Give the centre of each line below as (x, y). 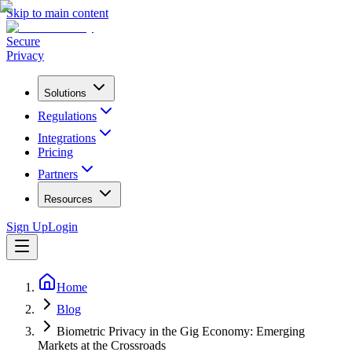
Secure (23, 41)
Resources (68, 199)
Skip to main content (57, 13)
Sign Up (27, 227)
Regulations (67, 116)
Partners (58, 174)
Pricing (55, 152)
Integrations (67, 138)
